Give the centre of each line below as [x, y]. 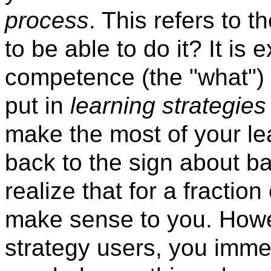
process [47, 21]
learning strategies [168, 106]
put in [38, 106]
